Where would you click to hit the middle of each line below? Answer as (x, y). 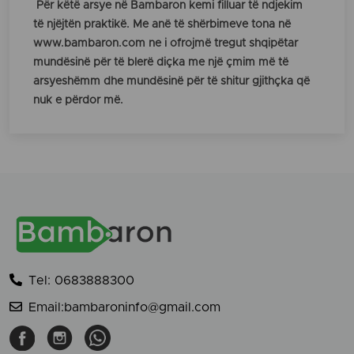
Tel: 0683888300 (81, 281)
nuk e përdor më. (78, 101)
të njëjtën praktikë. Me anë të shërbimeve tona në (162, 25)
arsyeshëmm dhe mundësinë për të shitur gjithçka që (171, 82)
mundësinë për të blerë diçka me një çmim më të (161, 63)
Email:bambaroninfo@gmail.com (124, 308)
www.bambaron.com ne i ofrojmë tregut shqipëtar (166, 44)
